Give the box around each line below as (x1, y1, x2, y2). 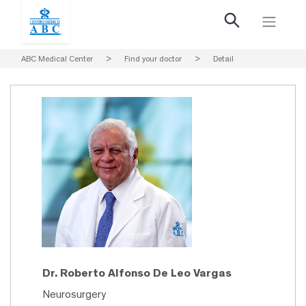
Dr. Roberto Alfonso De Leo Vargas (42, 266, 232, 280)
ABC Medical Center (21, 54, 93, 64)
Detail (213, 54, 234, 64)
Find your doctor (124, 54, 182, 64)
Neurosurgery (42, 288, 106, 301)
